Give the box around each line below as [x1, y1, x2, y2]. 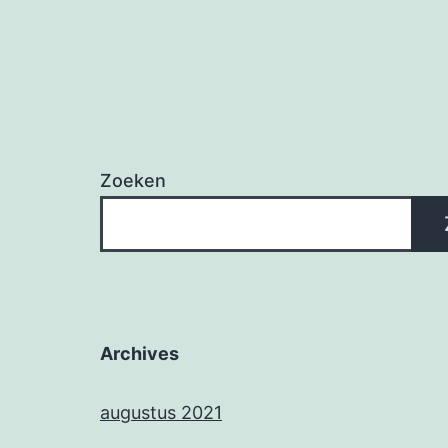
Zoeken [100, 170, 166, 192]
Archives [100, 343, 179, 365]
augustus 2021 [100, 402, 222, 424]
